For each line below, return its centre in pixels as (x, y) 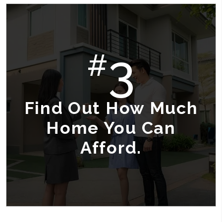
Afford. (111, 148)
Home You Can (111, 128)
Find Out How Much (111, 108)
